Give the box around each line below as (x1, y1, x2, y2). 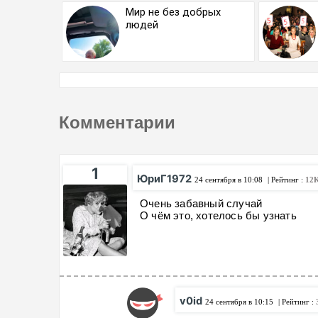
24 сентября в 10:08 (194, 175, 263, 185)
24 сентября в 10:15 (205, 297, 273, 307)
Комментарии (59, 113, 175, 133)
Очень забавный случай (140, 197, 263, 210)
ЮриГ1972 (137, 172, 192, 186)
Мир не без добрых (126, 6, 221, 19)
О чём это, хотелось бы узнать (140, 209, 300, 222)
